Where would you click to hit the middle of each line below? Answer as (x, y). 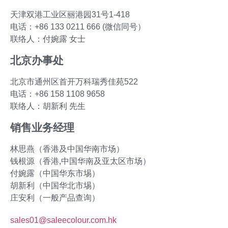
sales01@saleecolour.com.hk (63, 220)
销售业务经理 (42, 128)
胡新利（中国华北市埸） (55, 186)
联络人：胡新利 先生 (48, 106)
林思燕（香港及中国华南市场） (67, 149)
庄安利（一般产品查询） (55, 198)
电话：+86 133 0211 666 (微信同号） (78, 27)
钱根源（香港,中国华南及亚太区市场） (80, 161)
